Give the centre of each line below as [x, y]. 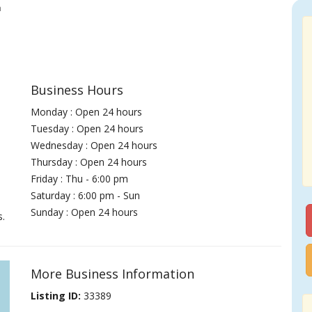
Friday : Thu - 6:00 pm [80, 179]
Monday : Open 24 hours [87, 112]
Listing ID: [56, 296]
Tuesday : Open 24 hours [87, 128]
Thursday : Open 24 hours [89, 162]
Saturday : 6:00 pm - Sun [86, 195]
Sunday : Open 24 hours [85, 212]
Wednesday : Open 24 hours [94, 145]
